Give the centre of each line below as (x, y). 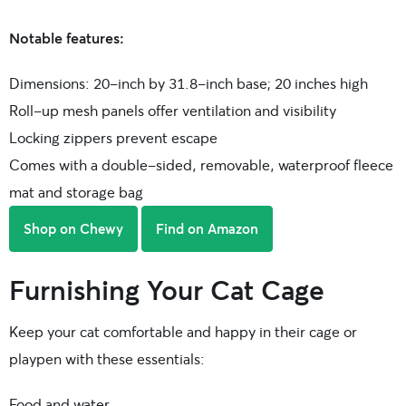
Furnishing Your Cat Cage (167, 290)
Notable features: (67, 38)
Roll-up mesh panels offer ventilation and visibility (173, 111)
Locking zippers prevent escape (113, 138)
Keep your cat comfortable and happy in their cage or (183, 332)
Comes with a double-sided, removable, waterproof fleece (201, 165)
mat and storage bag (76, 192)
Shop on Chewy (73, 229)
